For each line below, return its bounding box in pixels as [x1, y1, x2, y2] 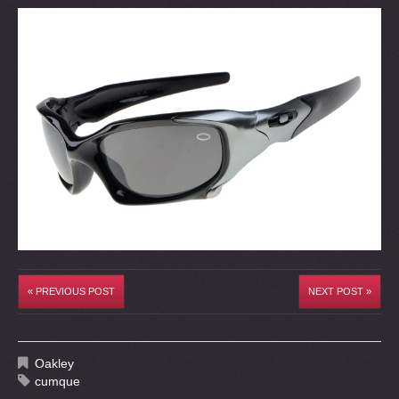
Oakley [35, 355, 74, 370]
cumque [34, 373, 80, 388]
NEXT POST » [308, 285, 371, 297]
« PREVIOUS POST [28, 285, 115, 297]
